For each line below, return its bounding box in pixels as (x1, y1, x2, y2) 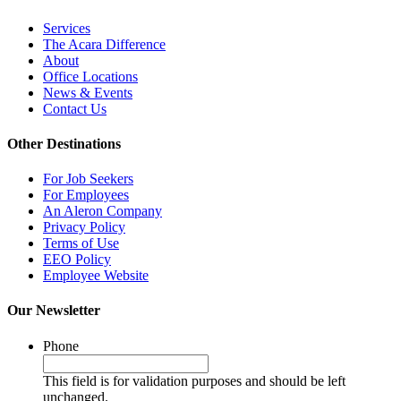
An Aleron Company (43, 203, 162, 219)
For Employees (43, 187, 129, 203)
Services (43, 20, 90, 36)
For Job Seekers (43, 171, 133, 187)
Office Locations (43, 68, 138, 84)
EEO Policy (43, 252, 111, 268)
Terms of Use (43, 235, 119, 252)
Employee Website (43, 268, 149, 284)
